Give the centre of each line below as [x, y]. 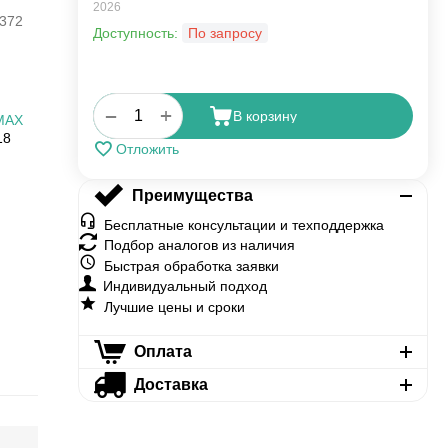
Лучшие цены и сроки [174, 307]
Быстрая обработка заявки [191, 266]
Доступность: [135, 33]
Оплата [162, 351]
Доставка [170, 384]
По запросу [225, 33]
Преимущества [192, 195]
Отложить [147, 149]
